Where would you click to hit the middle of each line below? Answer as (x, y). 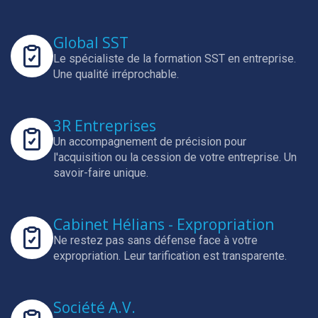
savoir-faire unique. (101, 173)
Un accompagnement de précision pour (150, 142)
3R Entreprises (105, 126)
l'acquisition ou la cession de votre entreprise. (169, 157)
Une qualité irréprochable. (116, 74)
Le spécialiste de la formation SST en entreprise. (175, 59)
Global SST (91, 43)
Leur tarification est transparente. (205, 256)
